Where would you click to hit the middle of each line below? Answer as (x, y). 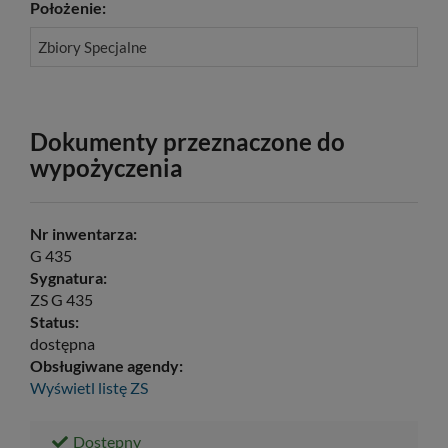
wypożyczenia (106, 167)
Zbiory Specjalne (92, 46)
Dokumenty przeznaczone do (187, 141)
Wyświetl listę (78, 387)
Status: (54, 321)
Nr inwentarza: (83, 233)
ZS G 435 (61, 299)
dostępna (62, 343)
